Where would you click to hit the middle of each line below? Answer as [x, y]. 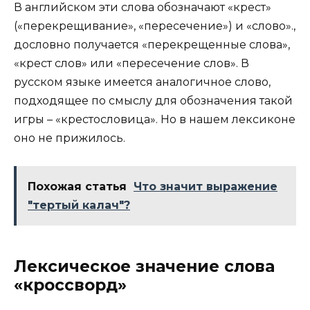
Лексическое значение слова [144, 266]
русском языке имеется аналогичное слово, [142, 82]
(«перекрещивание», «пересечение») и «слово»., [155, 26]
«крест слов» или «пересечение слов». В [131, 63]
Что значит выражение [206, 186]
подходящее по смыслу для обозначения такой [153, 100]
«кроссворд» [70, 285]
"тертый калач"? [79, 205]
